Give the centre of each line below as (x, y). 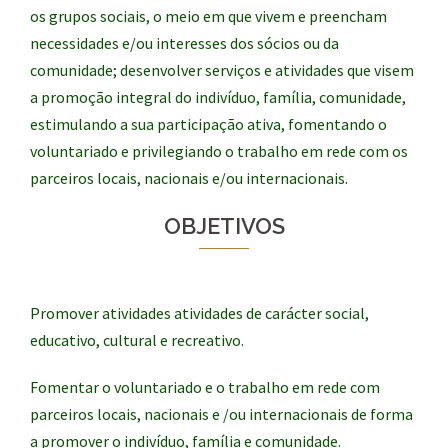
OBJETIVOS (224, 226)
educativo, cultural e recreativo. (137, 340)
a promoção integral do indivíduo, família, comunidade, (218, 97)
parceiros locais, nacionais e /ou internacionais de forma (221, 414)
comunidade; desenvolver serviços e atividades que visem (222, 70)
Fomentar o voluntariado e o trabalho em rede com (205, 387)
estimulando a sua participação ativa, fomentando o (208, 124)
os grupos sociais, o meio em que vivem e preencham (208, 16)
